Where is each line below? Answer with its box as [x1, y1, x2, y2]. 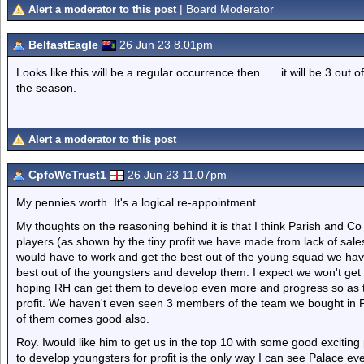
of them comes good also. [16, 312, 149, 325]
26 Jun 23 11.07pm [128, 168, 227, 181]
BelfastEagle [28, 38, 98, 51]
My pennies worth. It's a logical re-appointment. [16, 196, 259, 209]
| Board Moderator [176, 2, 274, 15]
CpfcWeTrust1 [28, 168, 106, 181]
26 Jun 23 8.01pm [119, 38, 213, 51]
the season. [16, 81, 76, 94]
